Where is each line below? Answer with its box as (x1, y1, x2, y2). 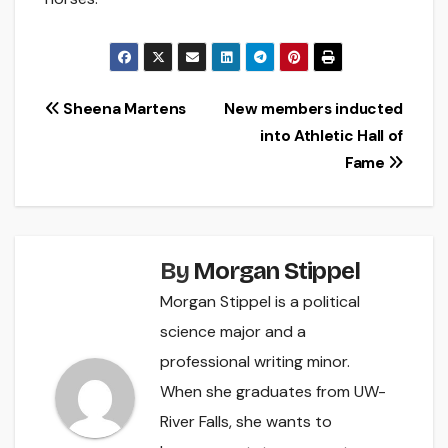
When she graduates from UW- (160, 381, 386, 403)
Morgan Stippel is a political (160, 291, 360, 313)
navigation (44, 136, 194, 176)
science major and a (160, 321, 306, 343)
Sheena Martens (59, 99, 187, 120)
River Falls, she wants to (160, 411, 332, 433)
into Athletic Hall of (260, 126, 403, 147)
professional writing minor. (160, 351, 350, 373)
